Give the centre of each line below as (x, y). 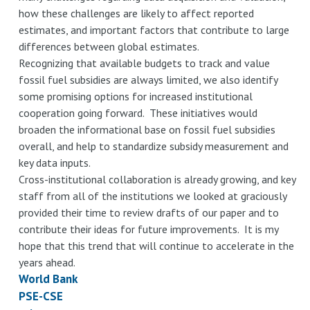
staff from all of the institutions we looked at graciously (152, 196)
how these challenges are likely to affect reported (136, 13)
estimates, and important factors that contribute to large (154, 30)
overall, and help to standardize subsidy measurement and (153, 146)
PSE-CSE (40, 297)
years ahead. (47, 263)
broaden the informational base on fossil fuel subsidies (147, 130)
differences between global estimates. (110, 47)
